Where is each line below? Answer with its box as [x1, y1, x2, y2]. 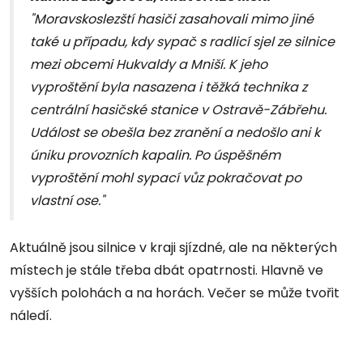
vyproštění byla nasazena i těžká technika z [30, 77, 307, 96]
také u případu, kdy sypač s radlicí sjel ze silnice [30, 32, 335, 51]
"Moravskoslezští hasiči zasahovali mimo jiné [30, 9, 314, 28]
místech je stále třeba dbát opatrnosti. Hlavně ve [10, 260, 323, 280]
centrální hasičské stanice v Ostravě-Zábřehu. [30, 100, 327, 119]
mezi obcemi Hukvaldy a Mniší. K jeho [30, 54, 267, 74]
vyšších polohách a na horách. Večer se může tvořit [10, 283, 340, 302]
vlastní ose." [30, 190, 105, 210]
